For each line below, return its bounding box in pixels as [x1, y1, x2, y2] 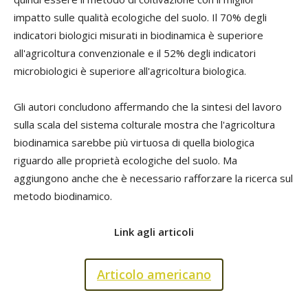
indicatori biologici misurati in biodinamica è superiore [14, 28, 263, 43]
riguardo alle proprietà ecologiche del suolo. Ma [14, 153, 237, 168]
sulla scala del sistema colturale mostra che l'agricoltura [14, 118, 275, 132]
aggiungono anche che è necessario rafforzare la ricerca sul [14, 171, 293, 186]
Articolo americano [97, 266, 211, 283]
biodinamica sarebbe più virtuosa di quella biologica [14, 135, 254, 150]
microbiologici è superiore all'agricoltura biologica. [14, 64, 246, 78]
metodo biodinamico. [14, 189, 112, 203]
